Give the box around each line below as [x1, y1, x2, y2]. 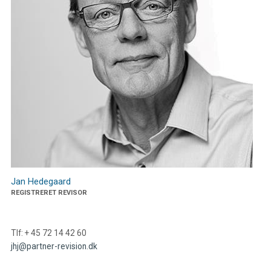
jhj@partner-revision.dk [10, 241, 97, 252]
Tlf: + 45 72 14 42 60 [10, 228, 87, 238]
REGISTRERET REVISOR [10, 189, 87, 197]
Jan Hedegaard [10, 176, 71, 188]
